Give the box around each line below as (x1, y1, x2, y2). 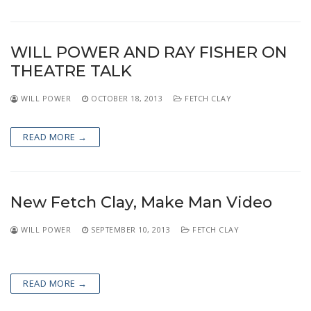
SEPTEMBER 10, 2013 (91, 224, 170, 235)
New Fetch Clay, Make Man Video (10, 192, 272, 212)
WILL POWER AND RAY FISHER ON (10, 42, 287, 62)
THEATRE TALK (10, 60, 132, 81)
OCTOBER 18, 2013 (91, 92, 162, 103)
